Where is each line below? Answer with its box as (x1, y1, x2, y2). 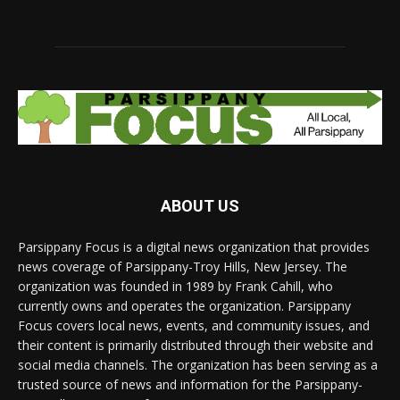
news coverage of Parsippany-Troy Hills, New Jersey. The (18, 257, 347, 275)
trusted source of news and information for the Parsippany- (18, 375, 362, 393)
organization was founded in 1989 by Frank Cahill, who (18, 277, 333, 295)
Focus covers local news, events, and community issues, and (18, 316, 370, 334)
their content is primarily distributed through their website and (18, 336, 373, 354)
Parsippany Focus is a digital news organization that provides (18, 237, 370, 255)
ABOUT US (161, 196, 239, 215)
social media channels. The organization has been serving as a (18, 355, 378, 373)
